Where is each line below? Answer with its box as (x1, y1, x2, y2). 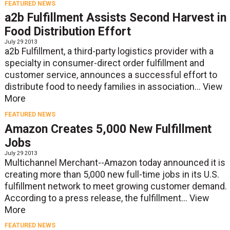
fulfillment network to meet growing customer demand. (4, 181, 227, 191)
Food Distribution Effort (4, 25, 131, 39)
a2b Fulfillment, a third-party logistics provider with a (4, 46, 214, 57)
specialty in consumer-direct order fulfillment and (4, 58, 204, 69)
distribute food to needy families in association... (4, 82, 203, 92)
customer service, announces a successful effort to (4, 70, 217, 81)
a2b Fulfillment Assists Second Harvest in (4, 11, 226, 25)
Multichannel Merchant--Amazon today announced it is (4, 157, 225, 168)
